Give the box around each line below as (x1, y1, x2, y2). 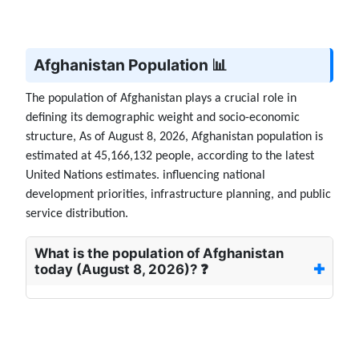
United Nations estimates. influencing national (26, 169, 265, 183)
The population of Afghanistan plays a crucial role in (26, 92, 296, 106)
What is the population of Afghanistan (34, 245, 284, 262)
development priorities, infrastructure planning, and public (26, 188, 331, 202)
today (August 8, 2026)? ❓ (34, 261, 208, 278)
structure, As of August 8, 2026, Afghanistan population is (26, 131, 323, 144)
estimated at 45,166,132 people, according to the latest (26, 150, 314, 163)
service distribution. (26, 208, 128, 221)
